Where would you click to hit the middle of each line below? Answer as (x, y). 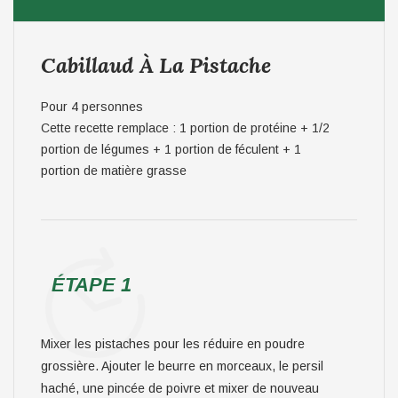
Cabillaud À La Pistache (156, 65)
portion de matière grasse (114, 171)
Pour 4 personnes (92, 107)
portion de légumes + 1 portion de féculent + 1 (171, 149)
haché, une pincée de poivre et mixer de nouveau (180, 388)
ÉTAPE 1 (92, 285)
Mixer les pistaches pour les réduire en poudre (173, 344)
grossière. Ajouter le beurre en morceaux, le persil (182, 366)
